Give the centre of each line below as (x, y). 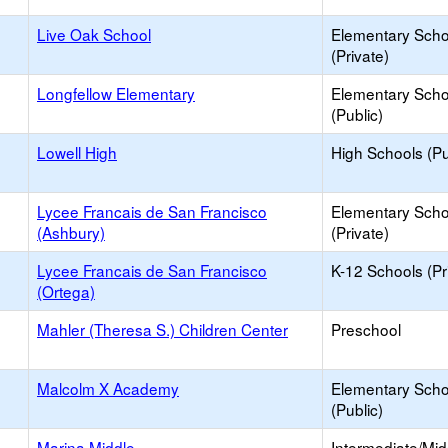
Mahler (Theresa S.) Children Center (162, 329)
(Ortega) (66, 291)
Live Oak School (94, 34)
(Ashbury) (71, 232)
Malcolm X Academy (108, 388)
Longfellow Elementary (116, 93)
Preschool (366, 329)
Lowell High (77, 152)
